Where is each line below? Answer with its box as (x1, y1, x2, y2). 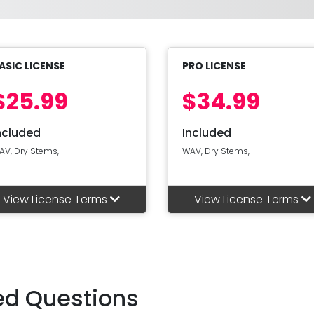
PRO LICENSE (182, 59, 246, 74)
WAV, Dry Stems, (182, 145, 250, 158)
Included (182, 125, 231, 142)
